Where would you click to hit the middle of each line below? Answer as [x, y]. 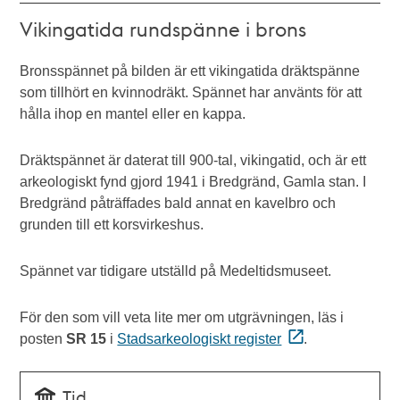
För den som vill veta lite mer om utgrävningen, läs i [182, 317]
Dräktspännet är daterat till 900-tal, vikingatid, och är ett [193, 160]
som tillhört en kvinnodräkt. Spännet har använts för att [191, 92]
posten [43, 339]
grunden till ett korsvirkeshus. [114, 225]
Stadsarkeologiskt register [200, 339]
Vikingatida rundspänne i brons [163, 29]
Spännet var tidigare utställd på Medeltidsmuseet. [176, 271]
